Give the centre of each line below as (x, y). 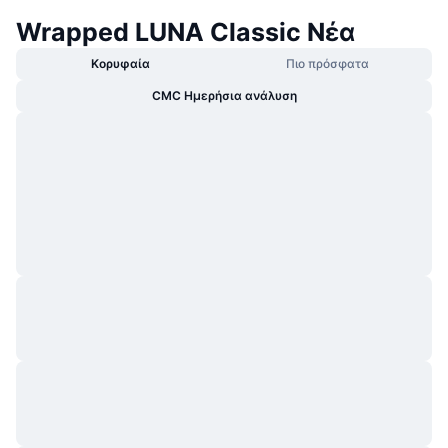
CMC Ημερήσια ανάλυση (224, 96)
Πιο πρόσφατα (327, 64)
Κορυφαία (120, 64)
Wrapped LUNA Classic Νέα (185, 32)
